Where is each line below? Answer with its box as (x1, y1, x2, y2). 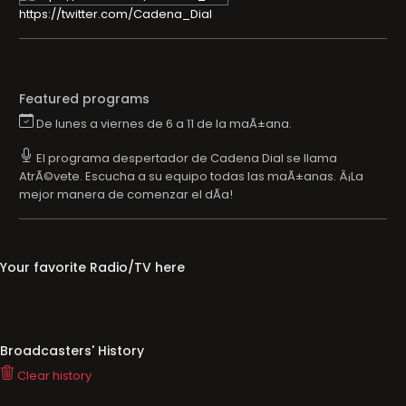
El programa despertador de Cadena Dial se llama (34, 150, 337, 167)
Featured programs (19, 90, 150, 108)
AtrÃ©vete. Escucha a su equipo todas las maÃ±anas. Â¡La (19, 168, 363, 185)
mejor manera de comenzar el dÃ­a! (19, 186, 233, 203)
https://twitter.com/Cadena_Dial (19, 5, 212, 23)
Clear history (14, 367, 92, 384)
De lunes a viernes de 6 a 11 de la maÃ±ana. (34, 115, 292, 132)
